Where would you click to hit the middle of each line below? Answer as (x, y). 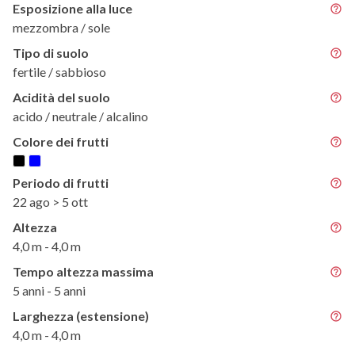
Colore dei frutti (61, 141)
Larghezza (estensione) (81, 315)
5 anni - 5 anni (49, 290)
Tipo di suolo (51, 52)
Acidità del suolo (61, 97)
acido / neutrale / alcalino (80, 116)
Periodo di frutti (61, 182)
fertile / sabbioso (59, 71)
